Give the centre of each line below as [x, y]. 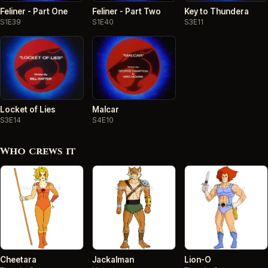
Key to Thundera [217, 11]
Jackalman [113, 259]
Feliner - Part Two [127, 11]
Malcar [106, 109]
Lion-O [198, 259]
